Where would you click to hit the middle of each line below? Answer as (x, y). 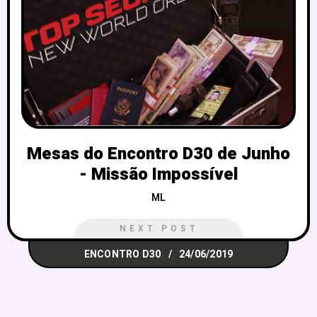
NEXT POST (158, 229)
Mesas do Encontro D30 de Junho (158, 154)
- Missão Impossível (158, 175)
